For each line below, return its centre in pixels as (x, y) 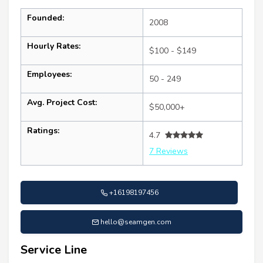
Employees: (49, 74)
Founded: (45, 18)
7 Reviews (168, 151)
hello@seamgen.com (136, 222)
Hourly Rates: (54, 46)
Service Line (54, 249)
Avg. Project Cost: (62, 102)
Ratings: (43, 130)
